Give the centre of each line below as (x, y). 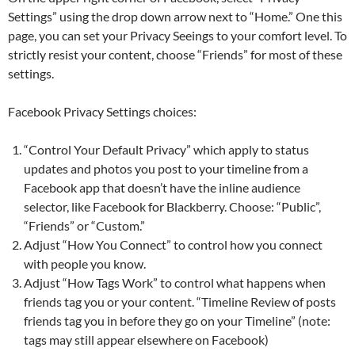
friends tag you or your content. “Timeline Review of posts (180, 302)
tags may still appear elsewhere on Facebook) (146, 340)
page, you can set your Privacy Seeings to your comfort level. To (177, 35)
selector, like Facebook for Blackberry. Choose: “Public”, (172, 206)
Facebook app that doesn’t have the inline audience (162, 187)
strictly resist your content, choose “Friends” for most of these (175, 54)
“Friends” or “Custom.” (84, 225)
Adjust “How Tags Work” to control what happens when (175, 282)
